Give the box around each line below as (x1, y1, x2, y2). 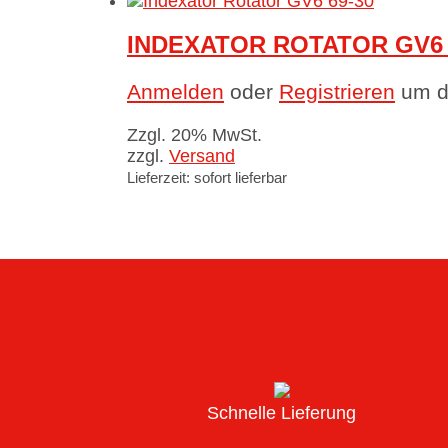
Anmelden (127, 80, 224, 104)
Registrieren (279, 80, 395, 104)
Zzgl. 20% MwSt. (127, 125, 262, 146)
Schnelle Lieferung (207, 402, 357, 423)
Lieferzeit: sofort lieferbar (127, 169, 287, 187)
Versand (169, 146, 235, 167)
